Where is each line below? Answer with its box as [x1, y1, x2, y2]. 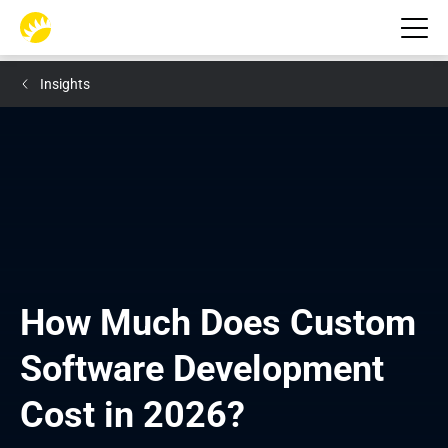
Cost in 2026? [20, 394, 245, 436]
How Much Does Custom [20, 302, 416, 344]
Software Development [20, 348, 384, 390]
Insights [40, 76, 90, 92]
